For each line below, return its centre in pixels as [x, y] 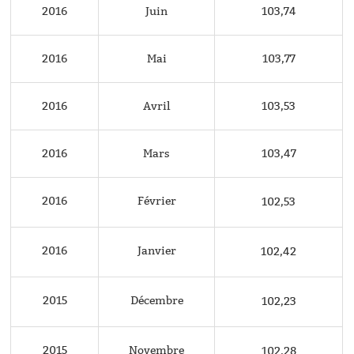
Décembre [156, 300]
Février [156, 201]
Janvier [156, 250]
